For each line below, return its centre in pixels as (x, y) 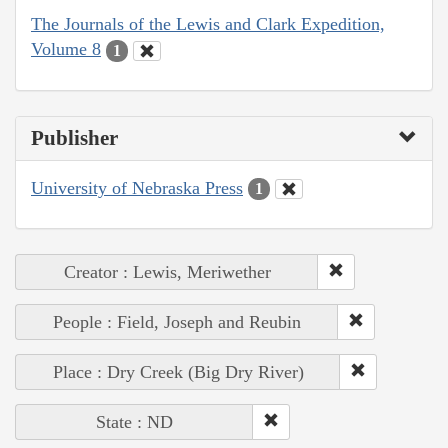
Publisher (74, 137)
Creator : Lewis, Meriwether (167, 272)
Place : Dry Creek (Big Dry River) (178, 372)
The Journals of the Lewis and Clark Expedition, (208, 24)
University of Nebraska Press (137, 187)
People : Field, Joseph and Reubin (177, 322)
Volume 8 (66, 49)
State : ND (134, 422)
